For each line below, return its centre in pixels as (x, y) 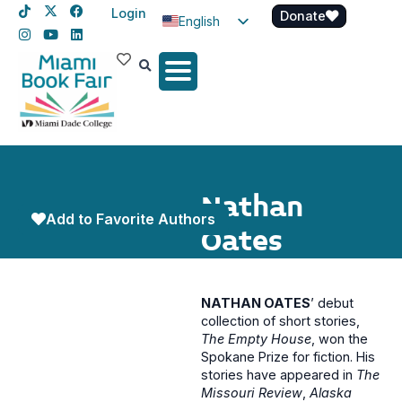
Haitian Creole (238, 80)
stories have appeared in (279, 375)
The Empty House (256, 339)
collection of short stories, (280, 321)
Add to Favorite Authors (131, 219)
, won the (340, 339)
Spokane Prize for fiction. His (288, 357)
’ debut (332, 303)
